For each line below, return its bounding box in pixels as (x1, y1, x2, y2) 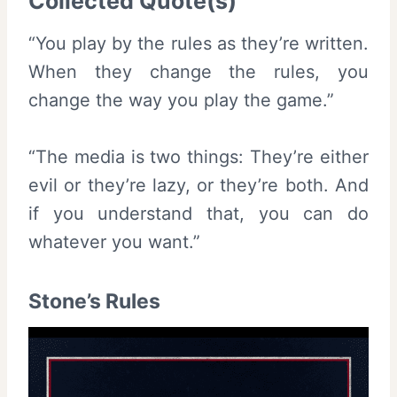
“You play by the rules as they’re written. (28, 32, 369, 54)
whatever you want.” (28, 230, 200, 253)
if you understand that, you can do (28, 202, 369, 224)
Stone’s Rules (28, 289, 160, 315)
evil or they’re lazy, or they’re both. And (28, 174, 369, 196)
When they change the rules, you (28, 60, 369, 82)
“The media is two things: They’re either (28, 145, 369, 167)
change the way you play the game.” (28, 89, 334, 111)
